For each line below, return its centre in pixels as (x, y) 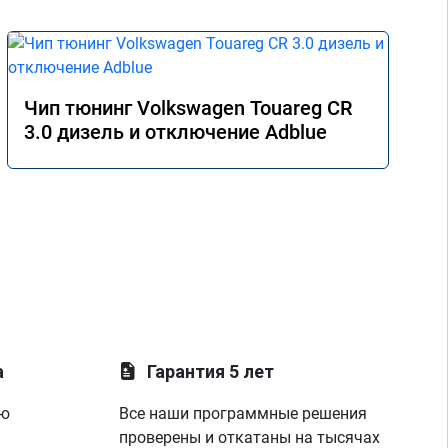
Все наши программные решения (243, 413)
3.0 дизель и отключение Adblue (175, 132)
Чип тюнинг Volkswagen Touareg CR (188, 108)
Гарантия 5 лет (211, 371)
